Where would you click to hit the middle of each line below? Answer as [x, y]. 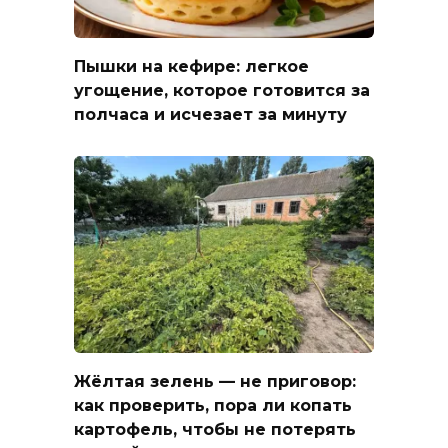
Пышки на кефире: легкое [191, 66]
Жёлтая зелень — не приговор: [215, 381]
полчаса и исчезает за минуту [210, 114]
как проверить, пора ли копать [213, 405]
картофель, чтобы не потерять [215, 429]
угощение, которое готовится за [222, 90]
